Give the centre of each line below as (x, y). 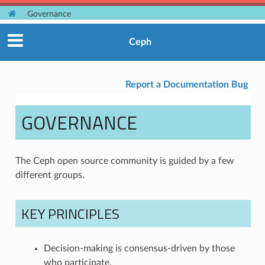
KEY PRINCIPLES (70, 213)
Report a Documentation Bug (187, 84)
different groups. (50, 175)
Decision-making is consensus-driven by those (139, 248)
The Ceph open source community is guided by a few (125, 161)
